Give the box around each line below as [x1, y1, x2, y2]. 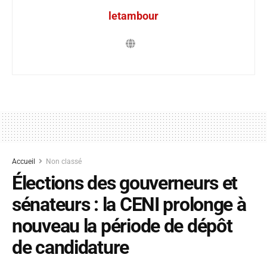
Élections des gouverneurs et [12, 171, 238, 194]
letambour [108, 9, 159, 22]
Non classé [46, 157, 82, 166]
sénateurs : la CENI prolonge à [12, 193, 246, 216]
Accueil [12, 157, 37, 166]
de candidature [12, 235, 129, 259]
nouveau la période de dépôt [12, 214, 232, 237]
